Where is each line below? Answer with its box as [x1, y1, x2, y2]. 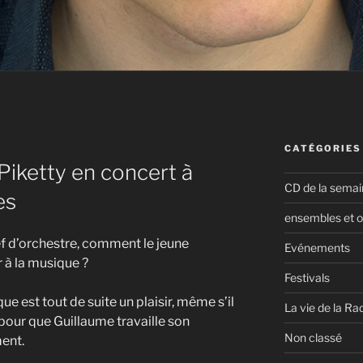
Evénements [284, 240, 350, 254]
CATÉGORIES [284, 142, 361, 154]
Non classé [284, 330, 342, 344]
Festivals [284, 270, 330, 284]
